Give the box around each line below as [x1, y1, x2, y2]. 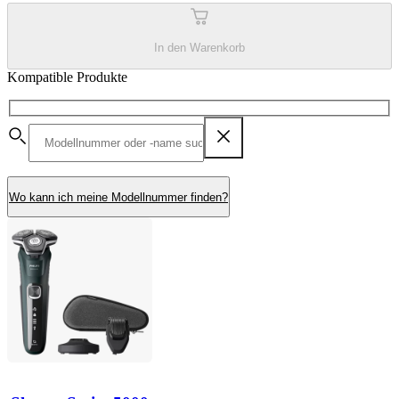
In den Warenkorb [154, 41, 245, 55]
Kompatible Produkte [7, 69, 127, 85]
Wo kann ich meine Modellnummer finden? [9, 190, 228, 204]
